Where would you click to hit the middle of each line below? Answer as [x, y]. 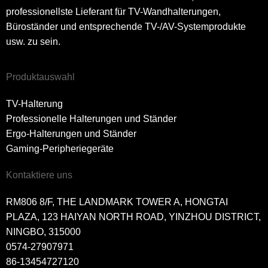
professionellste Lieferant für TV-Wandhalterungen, [113, 12]
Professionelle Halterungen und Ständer [91, 119]
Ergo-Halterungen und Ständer [71, 134]
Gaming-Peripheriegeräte [60, 149]
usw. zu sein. [33, 42]
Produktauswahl [40, 77]
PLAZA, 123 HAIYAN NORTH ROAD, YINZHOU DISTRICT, [133, 217]
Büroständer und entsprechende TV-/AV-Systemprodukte [126, 27]
